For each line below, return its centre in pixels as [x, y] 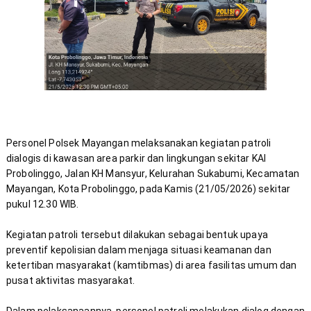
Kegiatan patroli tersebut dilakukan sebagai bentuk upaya [137, 235]
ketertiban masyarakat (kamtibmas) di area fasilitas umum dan [151, 266]
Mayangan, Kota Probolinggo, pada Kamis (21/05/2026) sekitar [148, 189]
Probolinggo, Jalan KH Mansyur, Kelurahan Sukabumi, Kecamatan [153, 174]
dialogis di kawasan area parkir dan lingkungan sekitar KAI [136, 159]
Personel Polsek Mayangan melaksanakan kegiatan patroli [138, 143]
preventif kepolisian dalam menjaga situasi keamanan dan [138, 250]
